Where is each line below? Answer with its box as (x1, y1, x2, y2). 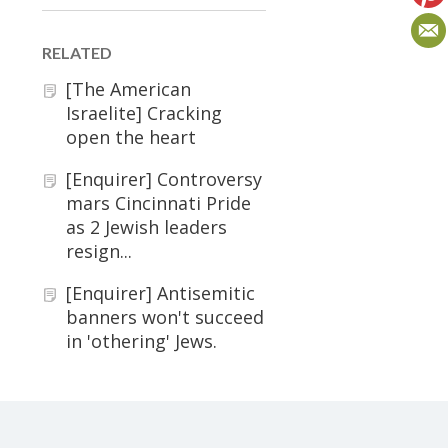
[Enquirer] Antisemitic (66, 281, 255, 305)
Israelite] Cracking (66, 101, 222, 125)
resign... (66, 239, 132, 263)
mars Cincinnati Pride (66, 191, 251, 215)
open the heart (66, 125, 196, 149)
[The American (66, 77, 191, 101)
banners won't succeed (66, 305, 264, 329)
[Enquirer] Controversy (66, 167, 262, 191)
